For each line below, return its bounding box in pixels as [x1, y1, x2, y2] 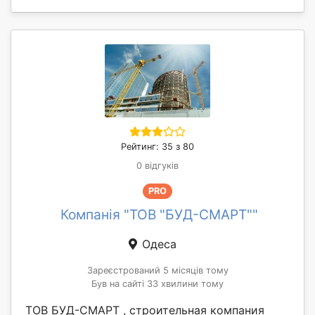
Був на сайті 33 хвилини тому [91, 278, 224, 289]
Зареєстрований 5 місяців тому [86, 264, 229, 276]
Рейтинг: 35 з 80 [121, 141, 194, 153]
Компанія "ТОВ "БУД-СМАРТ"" [60, 205, 258, 223]
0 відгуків [136, 160, 179, 172]
